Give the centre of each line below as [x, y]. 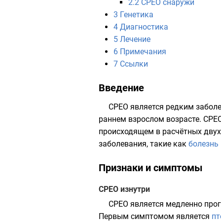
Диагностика [144, 27]
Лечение [135, 39]
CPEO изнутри [124, 189]
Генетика [137, 15]
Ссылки [134, 64]
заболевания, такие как [144, 144]
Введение [121, 88]
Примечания [143, 52]
